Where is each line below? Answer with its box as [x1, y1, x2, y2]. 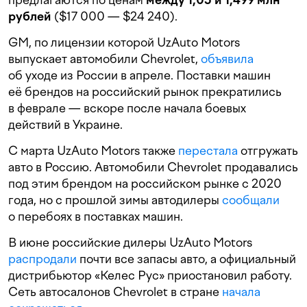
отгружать [238, 143, 298, 158]
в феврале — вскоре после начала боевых [8, 101, 246, 116]
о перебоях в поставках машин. [8, 209, 183, 224]
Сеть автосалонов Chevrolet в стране [8, 284, 222, 299]
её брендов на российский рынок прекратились [8, 84, 282, 99]
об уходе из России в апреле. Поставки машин [8, 68, 271, 83]
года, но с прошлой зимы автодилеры [8, 193, 222, 208]
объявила [201, 51, 254, 66]
